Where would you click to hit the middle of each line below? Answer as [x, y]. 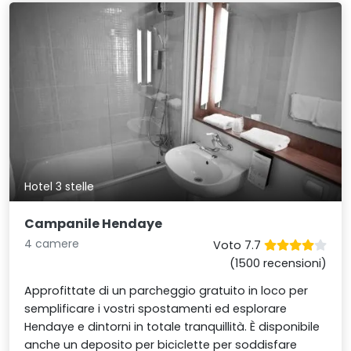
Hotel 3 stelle [60, 186]
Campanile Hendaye [94, 224]
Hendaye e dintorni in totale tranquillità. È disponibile [172, 327]
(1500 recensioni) [278, 264]
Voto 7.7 [238, 246]
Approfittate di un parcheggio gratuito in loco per [166, 291]
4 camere [52, 244]
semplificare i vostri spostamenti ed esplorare [156, 309]
